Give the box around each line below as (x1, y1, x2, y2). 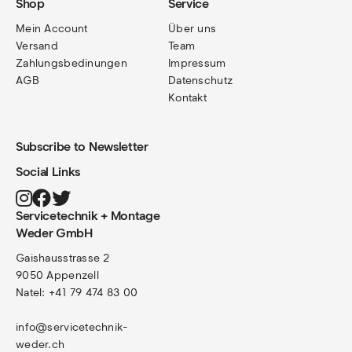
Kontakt (168, 91, 207, 105)
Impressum (168, 57, 226, 71)
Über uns (168, 22, 217, 36)
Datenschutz (168, 74, 233, 88)
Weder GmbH (16, 225, 93, 241)
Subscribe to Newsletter (16, 139, 148, 155)
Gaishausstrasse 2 (16, 251, 110, 266)
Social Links (16, 164, 81, 180)
